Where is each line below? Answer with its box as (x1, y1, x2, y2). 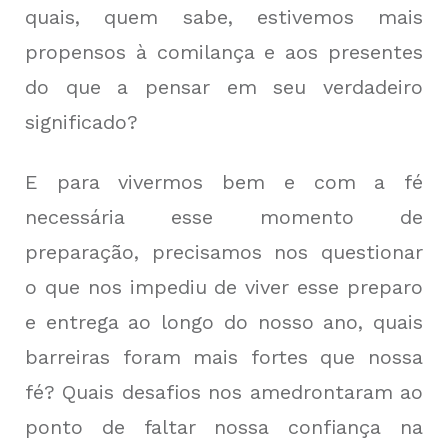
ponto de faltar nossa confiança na (25, 415, 423, 440)
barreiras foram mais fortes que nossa (25, 345, 423, 370)
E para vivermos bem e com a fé (25, 170, 423, 195)
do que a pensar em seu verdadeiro (25, 75, 423, 100)
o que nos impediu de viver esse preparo (25, 275, 423, 300)
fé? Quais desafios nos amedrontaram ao (25, 380, 423, 405)
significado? (25, 110, 138, 135)
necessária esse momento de (25, 205, 423, 230)
